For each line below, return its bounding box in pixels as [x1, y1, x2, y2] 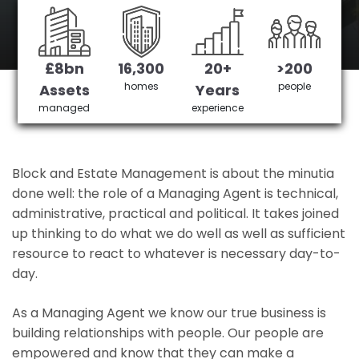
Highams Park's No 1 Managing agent [27, 14, 332, 36]
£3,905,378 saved [175, 61, 287, 79]
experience [192, 101, 244, 115]
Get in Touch [72, 61, 155, 79]
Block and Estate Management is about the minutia [12, 164, 334, 183]
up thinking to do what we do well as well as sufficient [12, 224, 345, 243]
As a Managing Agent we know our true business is [12, 304, 326, 322]
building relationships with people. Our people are [12, 324, 324, 342]
